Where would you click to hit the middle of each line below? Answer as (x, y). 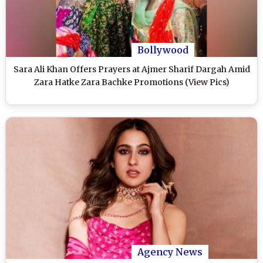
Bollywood (163, 50)
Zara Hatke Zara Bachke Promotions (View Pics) (131, 82)
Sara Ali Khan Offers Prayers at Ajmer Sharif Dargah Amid (131, 70)
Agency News (170, 252)
